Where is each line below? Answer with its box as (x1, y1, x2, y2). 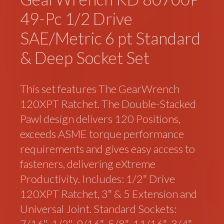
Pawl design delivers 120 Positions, (20, 111, 181, 125)
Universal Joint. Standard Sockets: (20, 201, 177, 215)
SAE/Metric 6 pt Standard (20, 28, 201, 48)
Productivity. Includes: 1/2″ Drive (20, 171, 175, 185)
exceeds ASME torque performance (20, 126, 184, 140)
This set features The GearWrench (20, 81, 180, 95)
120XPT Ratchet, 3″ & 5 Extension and (20, 186, 197, 200)
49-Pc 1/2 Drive (20, 8, 133, 29)
